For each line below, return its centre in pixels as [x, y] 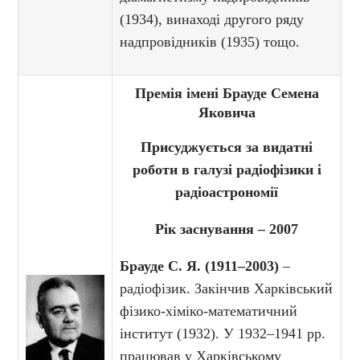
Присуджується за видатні [227, 147]
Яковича [227, 113]
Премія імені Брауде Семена [227, 94]
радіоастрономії [227, 192]
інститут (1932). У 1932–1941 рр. [223, 334]
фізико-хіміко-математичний [209, 311]
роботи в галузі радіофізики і [227, 170]
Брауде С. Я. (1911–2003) [200, 266]
